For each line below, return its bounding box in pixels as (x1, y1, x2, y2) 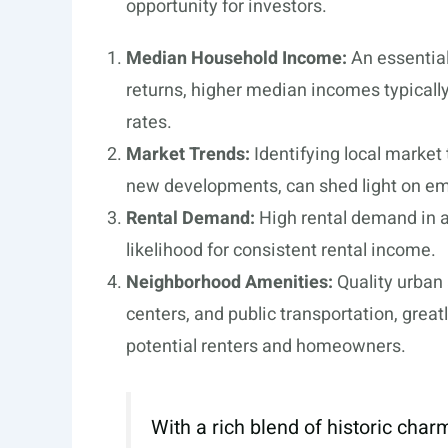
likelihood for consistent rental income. (126, 236, 436, 264)
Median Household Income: (126, 44, 347, 72)
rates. (126, 108, 172, 136)
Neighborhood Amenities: (126, 268, 333, 296)
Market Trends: (126, 140, 250, 168)
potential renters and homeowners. (126, 332, 406, 360)
